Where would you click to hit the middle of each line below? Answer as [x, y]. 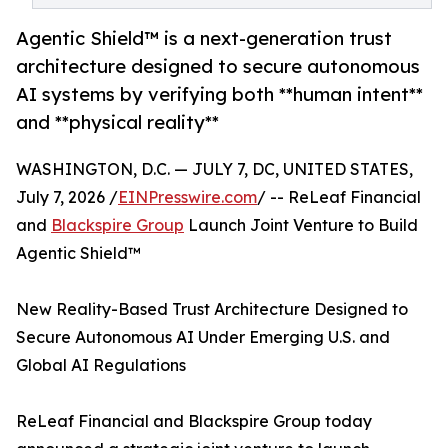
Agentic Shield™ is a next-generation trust [204, 38]
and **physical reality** [117, 122]
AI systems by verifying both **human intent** [219, 94]
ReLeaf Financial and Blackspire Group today [194, 421]
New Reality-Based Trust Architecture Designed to [212, 309]
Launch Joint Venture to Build [301, 225]
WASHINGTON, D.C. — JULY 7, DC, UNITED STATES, [214, 169]
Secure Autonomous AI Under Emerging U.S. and [203, 337]
